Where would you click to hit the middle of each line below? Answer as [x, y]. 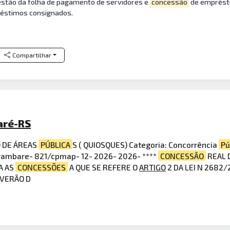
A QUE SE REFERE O [104, 167]
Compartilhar [32, 55]
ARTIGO [153, 167]
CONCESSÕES [42, 167]
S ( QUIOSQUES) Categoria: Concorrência [146, 144]
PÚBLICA [56, 144]
